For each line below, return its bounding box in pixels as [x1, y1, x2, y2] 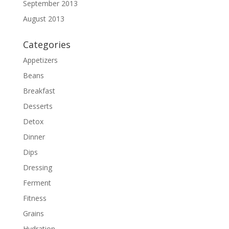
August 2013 [22, 14, 64, 24]
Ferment [22, 178, 51, 188]
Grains [22, 209, 44, 218]
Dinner [22, 132, 45, 142]
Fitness [22, 193, 47, 203]
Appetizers [22, 55, 58, 65]
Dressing [22, 163, 52, 172]
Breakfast [22, 86, 55, 96]
